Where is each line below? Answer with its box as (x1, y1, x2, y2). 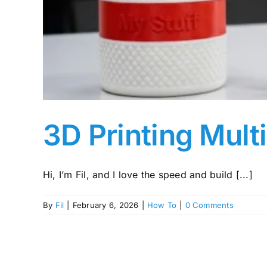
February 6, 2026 (72, 200, 139, 210)
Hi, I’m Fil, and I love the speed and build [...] (43, 168, 253, 181)
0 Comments (185, 200, 234, 210)
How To (147, 200, 177, 210)
